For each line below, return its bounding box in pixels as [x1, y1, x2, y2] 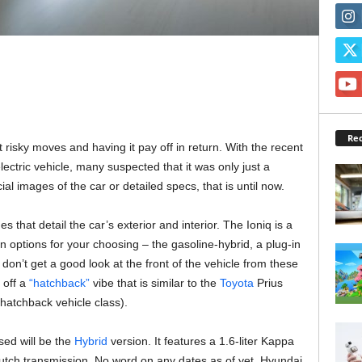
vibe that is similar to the [89, 276, 220, 289]
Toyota [219, 276, 254, 289]
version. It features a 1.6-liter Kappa [107, 335, 294, 347]
